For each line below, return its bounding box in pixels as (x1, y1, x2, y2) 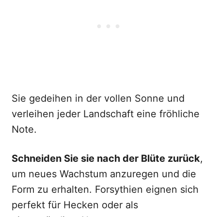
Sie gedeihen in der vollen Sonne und (12, 93, 185, 104)
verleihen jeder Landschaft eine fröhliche (12, 108, 200, 120)
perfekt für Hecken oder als (12, 199, 138, 211)
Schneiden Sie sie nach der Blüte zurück (12, 153, 200, 164)
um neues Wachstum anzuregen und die (12, 168, 196, 180)
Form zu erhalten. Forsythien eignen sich (12, 184, 199, 195)
